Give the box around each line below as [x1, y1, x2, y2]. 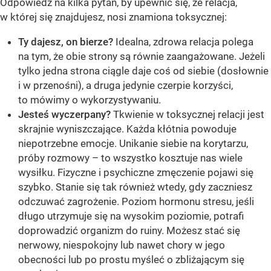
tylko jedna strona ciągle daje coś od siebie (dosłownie [18, 65, 269, 77]
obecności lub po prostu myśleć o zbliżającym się [18, 253, 244, 266]
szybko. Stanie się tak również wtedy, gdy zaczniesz [18, 181, 252, 194]
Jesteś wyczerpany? [18, 108, 111, 121]
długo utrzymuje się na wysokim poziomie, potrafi [18, 210, 244, 223]
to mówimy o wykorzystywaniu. [18, 94, 161, 106]
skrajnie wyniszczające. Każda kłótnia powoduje [18, 123, 237, 135]
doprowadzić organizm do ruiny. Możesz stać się [18, 224, 240, 237]
